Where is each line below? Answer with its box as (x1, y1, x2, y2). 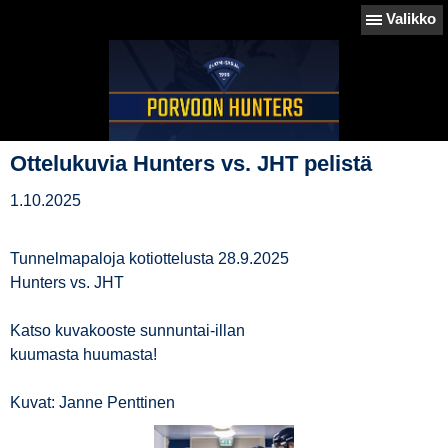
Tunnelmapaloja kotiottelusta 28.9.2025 (10, 250, 289, 267)
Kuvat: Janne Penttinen (10, 394, 175, 411)
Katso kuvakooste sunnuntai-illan (10, 322, 245, 339)
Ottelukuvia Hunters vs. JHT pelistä (10, 151, 372, 176)
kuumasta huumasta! (10, 346, 157, 363)
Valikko (386, 10, 436, 27)
